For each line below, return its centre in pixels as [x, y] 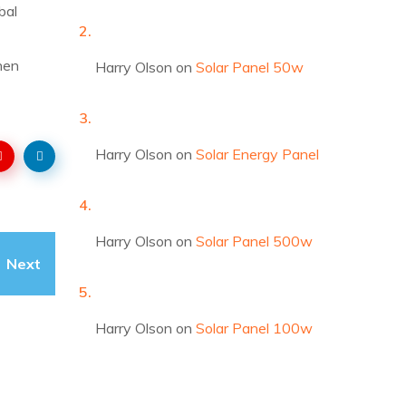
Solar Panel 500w [255, 242]
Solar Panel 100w [255, 329]
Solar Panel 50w [250, 68]
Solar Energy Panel [258, 155]
